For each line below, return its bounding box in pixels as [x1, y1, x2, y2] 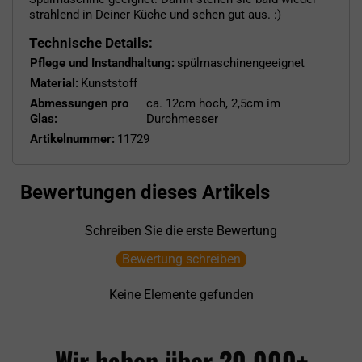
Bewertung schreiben [121, 250, 241, 267]
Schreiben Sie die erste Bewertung [85, 222, 277, 238]
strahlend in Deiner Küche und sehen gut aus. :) [29, 6, 281, 22]
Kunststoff [81, 75, 137, 90]
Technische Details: [29, 34, 153, 51]
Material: [30, 75, 78, 90]
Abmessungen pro [30, 95, 128, 111]
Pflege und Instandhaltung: [30, 55, 175, 70]
